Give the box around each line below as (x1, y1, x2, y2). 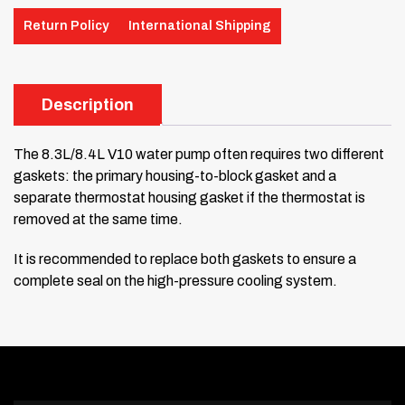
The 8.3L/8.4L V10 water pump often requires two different (14, 146, 384, 162)
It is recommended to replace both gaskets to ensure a (14, 250, 356, 267)
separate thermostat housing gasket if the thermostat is (14, 189, 365, 205)
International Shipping (128, 19, 271, 33)
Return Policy (24, 19, 108, 33)
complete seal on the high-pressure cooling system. (14, 272, 337, 288)
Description (42, 95, 134, 114)
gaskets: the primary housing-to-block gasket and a (14, 167, 336, 184)
